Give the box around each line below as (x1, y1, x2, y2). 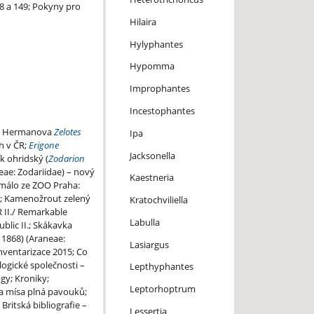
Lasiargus (129, 238, 169, 251)
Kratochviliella (129, 193, 188, 207)
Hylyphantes (129, 37, 183, 50)
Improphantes (129, 82, 190, 95)
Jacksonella (129, 149, 175, 162)
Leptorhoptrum (129, 282, 196, 296)
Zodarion (48, 152, 85, 165)
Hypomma (129, 60, 175, 73)
